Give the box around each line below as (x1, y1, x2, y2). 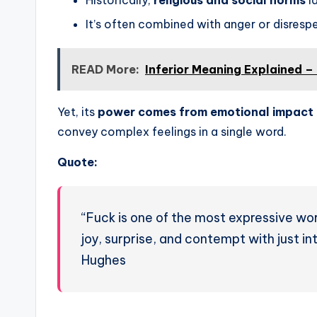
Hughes (81, 252, 126, 269)
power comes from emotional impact (98, 105, 313, 120)
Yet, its (57, 105, 98, 120)
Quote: (57, 155, 98, 170)
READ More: (71, 62, 139, 77)
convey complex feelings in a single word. (57, 125, 287, 139)
